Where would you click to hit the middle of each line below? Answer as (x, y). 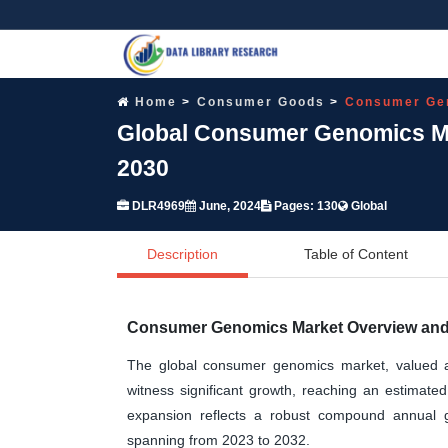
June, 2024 (228, 205)
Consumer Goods (261, 101)
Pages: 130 (304, 205)
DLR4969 (157, 205)
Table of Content (356, 253)
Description (182, 253)
